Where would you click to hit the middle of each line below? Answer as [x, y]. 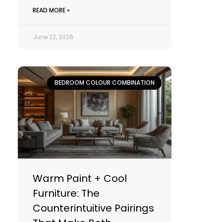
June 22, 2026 [53, 37]
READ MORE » [51, 10]
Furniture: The [66, 194]
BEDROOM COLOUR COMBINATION [104, 83]
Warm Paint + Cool [80, 179]
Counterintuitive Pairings [93, 208]
